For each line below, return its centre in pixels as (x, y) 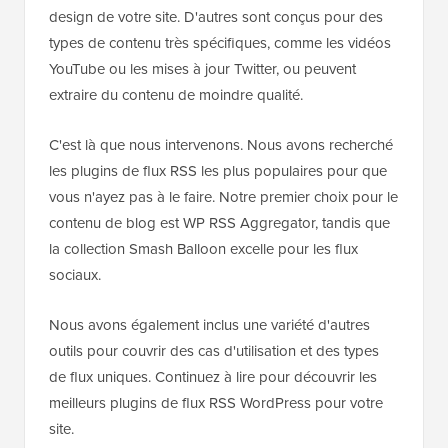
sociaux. (75, 275)
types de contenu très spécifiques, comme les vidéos (220, 43)
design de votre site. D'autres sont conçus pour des (216, 17)
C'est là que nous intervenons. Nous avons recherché (221, 145)
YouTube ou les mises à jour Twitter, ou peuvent (202, 69)
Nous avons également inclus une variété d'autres (209, 325)
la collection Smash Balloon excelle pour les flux (203, 249)
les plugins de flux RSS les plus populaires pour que (218, 171)
